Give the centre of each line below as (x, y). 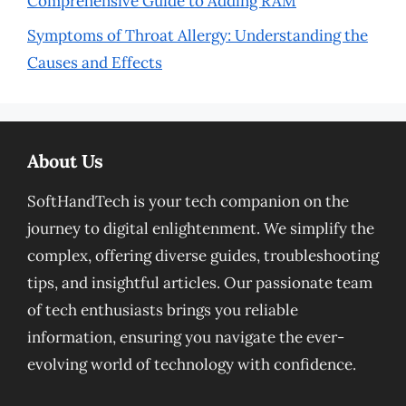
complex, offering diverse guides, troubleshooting (203, 256)
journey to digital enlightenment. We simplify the (201, 228)
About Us (65, 161)
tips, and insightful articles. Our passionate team (200, 283)
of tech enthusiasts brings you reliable (163, 310)
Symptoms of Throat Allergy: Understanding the (198, 35)
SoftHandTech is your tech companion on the (188, 201)
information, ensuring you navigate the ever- (186, 337)
